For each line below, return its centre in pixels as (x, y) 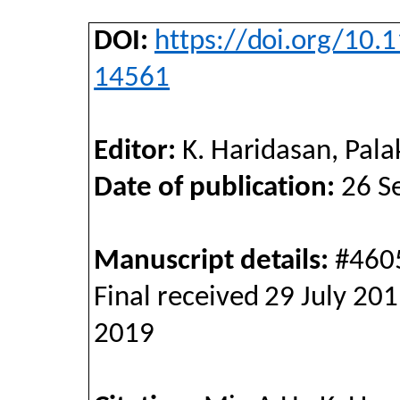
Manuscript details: (215, 262)
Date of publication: (215, 189)
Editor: (135, 152)
